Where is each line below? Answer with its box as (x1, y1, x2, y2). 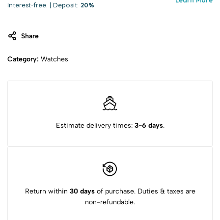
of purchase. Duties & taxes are (94, 187, 195, 195)
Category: (7, 55, 41, 63)
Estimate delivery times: (55, 121, 135, 130)
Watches (41, 55, 68, 63)
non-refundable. (85, 198, 135, 206)
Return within (25, 187, 70, 195)
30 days (69, 187, 95, 195)
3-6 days (134, 121, 163, 130)
